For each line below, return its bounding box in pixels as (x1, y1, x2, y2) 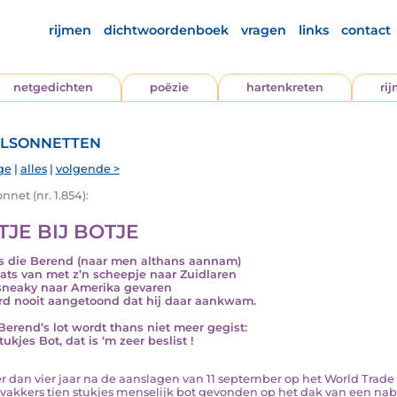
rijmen (48, 22, 91, 38)
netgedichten (13, 81, 94, 94)
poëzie (150, 81, 190, 94)
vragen (240, 22, 286, 38)
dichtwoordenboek (103, 22, 229, 38)
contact (340, 22, 391, 38)
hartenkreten (245, 81, 323, 94)
